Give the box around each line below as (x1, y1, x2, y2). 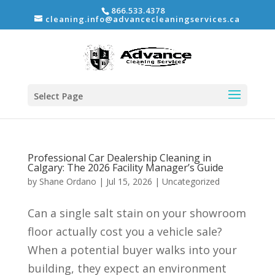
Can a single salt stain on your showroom (27, 206, 246, 220)
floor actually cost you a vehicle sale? (27, 224, 222, 239)
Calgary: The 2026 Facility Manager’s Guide (27, 161, 223, 174)
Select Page (33, 90, 83, 103)
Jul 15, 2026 (106, 176, 152, 187)
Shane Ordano (39, 176, 96, 187)
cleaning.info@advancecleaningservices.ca (45, 13, 241, 25)
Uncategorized (161, 176, 220, 187)
